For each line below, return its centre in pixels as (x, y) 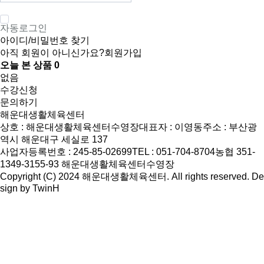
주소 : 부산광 (230, 127)
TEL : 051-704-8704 (174, 151)
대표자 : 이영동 (171, 127)
